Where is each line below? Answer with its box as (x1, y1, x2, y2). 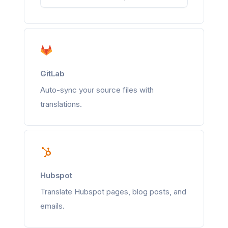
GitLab (40, 69, 65, 78)
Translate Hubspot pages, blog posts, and (40, 187, 186, 196)
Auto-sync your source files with (40, 85, 154, 95)
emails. (40, 201, 65, 211)
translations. (40, 99, 82, 109)
